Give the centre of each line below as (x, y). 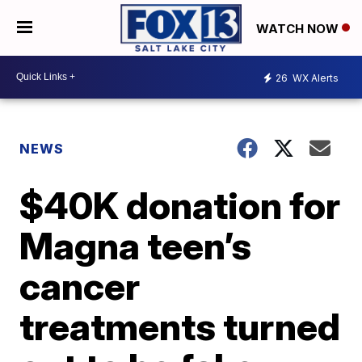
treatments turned (180, 326)
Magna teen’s (136, 245)
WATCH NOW (299, 28)
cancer (80, 286)
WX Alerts (314, 78)
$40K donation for (180, 205)
